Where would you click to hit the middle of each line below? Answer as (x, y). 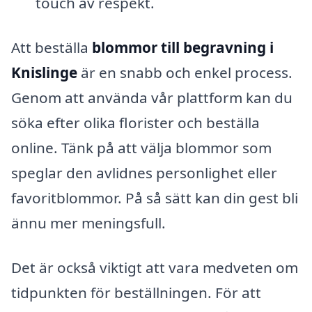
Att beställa (52, 48)
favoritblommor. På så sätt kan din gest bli (155, 198)
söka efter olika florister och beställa (135, 123)
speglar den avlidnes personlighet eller (144, 173)
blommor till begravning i (183, 48)
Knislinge (44, 73)
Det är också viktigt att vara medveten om (155, 267)
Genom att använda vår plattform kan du (152, 98)
